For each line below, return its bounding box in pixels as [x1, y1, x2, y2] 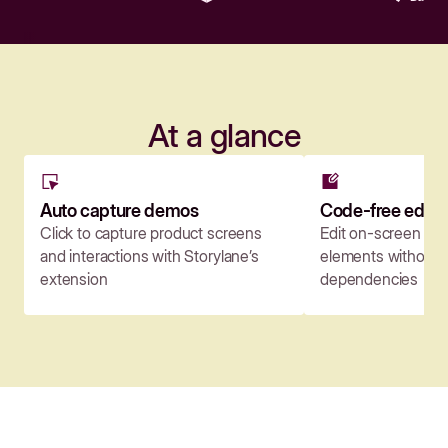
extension [40, 269, 108, 290]
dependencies [320, 269, 419, 290]
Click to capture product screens [40, 223, 262, 244]
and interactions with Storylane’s [40, 246, 259, 267]
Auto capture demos [40, 200, 199, 222]
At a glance [148, 116, 300, 156]
